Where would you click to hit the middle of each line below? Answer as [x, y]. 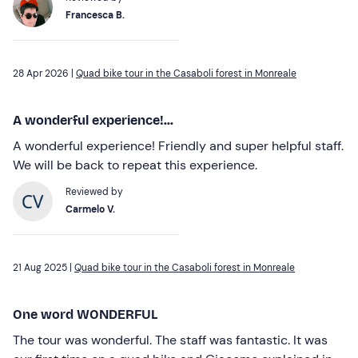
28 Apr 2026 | [44, 73]
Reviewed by [94, 191]
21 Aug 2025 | [44, 267]
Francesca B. [95, 15]
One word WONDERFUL [85, 314]
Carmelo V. [90, 209]
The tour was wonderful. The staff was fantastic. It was [170, 340]
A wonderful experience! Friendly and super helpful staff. [178, 145]
